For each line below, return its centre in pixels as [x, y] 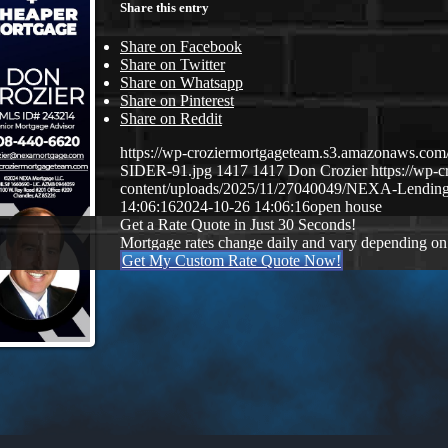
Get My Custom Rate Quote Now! [231, 261]
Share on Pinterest [177, 101]
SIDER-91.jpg [166, 171]
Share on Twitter [172, 65]
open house [346, 207]
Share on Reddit [171, 119]
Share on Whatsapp [181, 83]
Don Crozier [327, 171]
